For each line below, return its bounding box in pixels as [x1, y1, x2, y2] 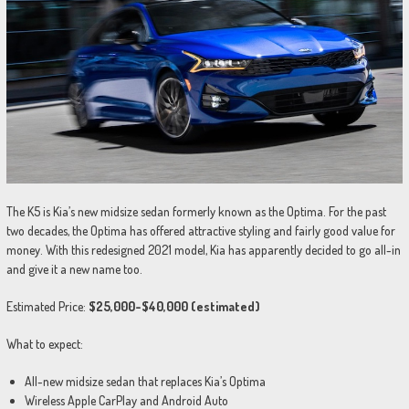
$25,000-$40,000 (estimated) [88, 298, 260, 314]
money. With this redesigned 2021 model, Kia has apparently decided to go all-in [5, 241, 401, 257]
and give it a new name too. [5, 260, 142, 277]
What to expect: [5, 335, 83, 351]
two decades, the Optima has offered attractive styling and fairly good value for [5, 222, 395, 238]
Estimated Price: [5, 298, 89, 314]
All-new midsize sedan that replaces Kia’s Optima [24, 372, 266, 389]
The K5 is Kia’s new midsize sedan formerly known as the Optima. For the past [5, 203, 386, 219]
